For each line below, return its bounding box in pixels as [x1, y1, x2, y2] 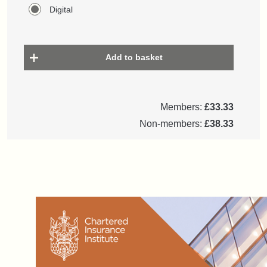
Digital [49, 4, 73, 14]
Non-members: [139, 118, 204, 129]
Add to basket [105, 52, 163, 62]
